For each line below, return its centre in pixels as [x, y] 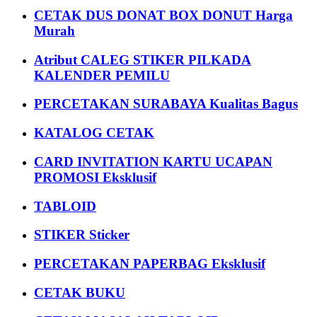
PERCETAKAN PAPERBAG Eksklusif [150, 263]
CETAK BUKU [80, 292]
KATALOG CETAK [94, 133]
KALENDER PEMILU [102, 75]
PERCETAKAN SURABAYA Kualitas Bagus [166, 104]
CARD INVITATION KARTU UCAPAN [153, 161]
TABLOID [65, 206]
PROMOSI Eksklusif [95, 177]
